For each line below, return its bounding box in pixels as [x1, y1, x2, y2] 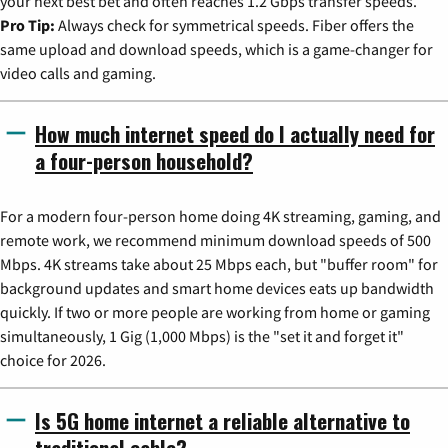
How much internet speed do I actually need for [35, 118, 435, 150]
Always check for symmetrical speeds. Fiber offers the [55, 15, 414, 36]
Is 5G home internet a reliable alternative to [35, 405, 410, 437]
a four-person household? [35, 145, 253, 177]
